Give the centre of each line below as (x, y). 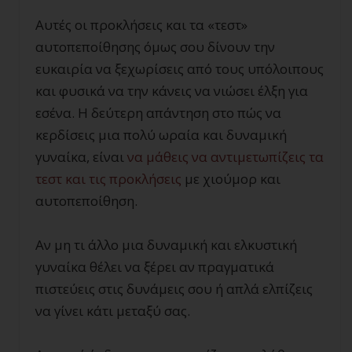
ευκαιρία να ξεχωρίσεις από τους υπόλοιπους (180, 69)
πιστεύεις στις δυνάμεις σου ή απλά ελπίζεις (174, 289)
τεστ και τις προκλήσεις (108, 179)
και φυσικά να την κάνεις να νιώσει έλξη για (172, 91)
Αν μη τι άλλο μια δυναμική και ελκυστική (166, 245)
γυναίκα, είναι (81, 157)
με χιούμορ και (231, 179)
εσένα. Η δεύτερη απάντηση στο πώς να (158, 113)
